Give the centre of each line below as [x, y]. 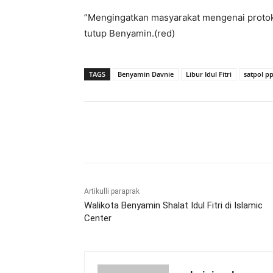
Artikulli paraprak [112, 191]
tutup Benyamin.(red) [129, 33]
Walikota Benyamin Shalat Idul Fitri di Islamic [173, 205]
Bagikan [126, 133]
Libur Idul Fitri [209, 74]
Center [98, 218]
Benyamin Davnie [146, 74]
